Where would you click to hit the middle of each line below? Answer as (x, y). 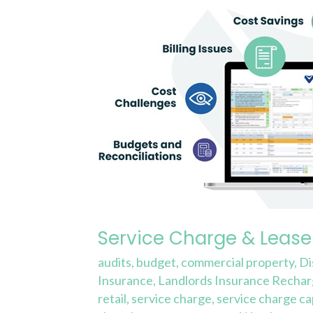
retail (112, 299)
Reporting (125, 105)
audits (115, 262)
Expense (121, 85)
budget (156, 262)
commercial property (238, 262)
